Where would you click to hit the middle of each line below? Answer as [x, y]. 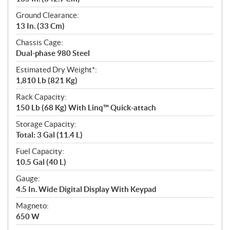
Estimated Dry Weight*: [56, 70]
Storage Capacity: [46, 124]
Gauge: [28, 179]
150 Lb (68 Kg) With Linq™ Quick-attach [86, 108]
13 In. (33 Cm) [40, 26]
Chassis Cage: [40, 43]
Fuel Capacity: [40, 151]
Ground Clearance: [47, 15]
